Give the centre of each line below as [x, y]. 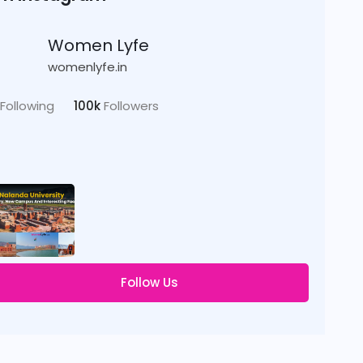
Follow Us [149, 282]
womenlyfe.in [88, 67]
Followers [130, 106]
